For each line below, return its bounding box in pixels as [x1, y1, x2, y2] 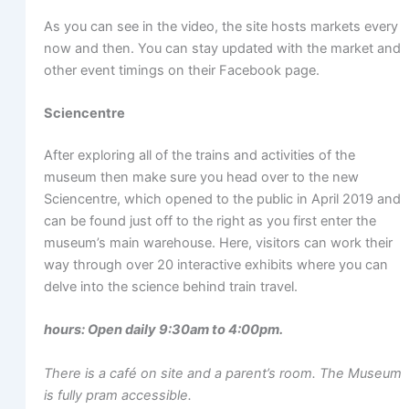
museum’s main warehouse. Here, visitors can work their [43, 235, 393, 252]
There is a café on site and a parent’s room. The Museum [43, 364, 402, 382]
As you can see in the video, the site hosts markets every [43, 17, 398, 35]
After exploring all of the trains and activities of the [43, 147, 355, 164]
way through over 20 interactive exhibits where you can [43, 257, 388, 274]
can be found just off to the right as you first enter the [43, 213, 376, 230]
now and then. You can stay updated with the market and [43, 39, 401, 57]
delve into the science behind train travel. [43, 278, 298, 296]
